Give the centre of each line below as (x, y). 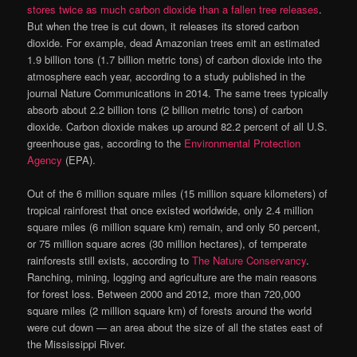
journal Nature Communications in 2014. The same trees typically (178, 93)
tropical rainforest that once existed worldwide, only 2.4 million (171, 210)
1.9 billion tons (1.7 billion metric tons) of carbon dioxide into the (175, 60)
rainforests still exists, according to (110, 261)
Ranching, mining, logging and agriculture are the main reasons (173, 277)
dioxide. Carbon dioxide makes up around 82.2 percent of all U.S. (178, 127)
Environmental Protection (243, 143)
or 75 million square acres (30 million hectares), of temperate (167, 244)
